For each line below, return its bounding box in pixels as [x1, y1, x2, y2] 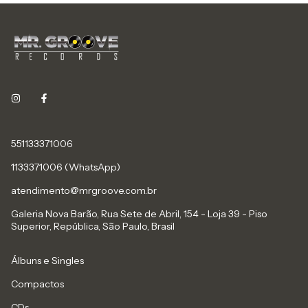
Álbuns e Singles [11, 254, 84, 267]
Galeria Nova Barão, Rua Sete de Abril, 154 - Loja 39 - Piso [11, 208, 267, 220]
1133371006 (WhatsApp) [11, 161, 120, 173]
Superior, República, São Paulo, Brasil [11, 220, 175, 232]
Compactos [11, 278, 64, 290]
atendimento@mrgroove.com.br [11, 184, 157, 197]
